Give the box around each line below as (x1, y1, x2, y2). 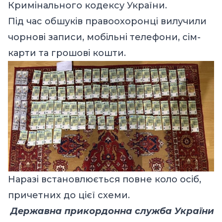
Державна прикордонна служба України (10, 206, 214, 217)
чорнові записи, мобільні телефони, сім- (8, 31, 201, 43)
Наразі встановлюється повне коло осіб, (8, 174, 201, 185)
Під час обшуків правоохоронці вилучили (8, 15, 207, 27)
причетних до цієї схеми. (8, 190, 130, 201)
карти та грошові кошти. (8, 47, 126, 58)
